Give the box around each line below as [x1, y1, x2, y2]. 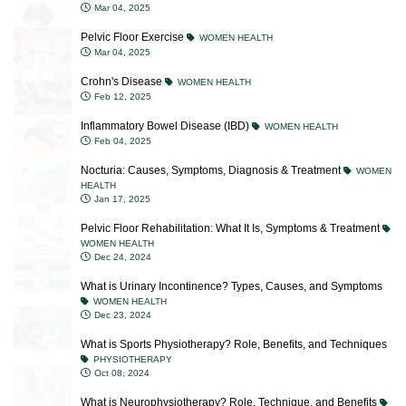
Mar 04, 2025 [92, 18, 150, 28]
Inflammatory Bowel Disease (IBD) [81, 91, 252, 103]
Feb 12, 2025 [92, 63, 151, 72]
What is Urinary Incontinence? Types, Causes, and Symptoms [81, 251, 382, 264]
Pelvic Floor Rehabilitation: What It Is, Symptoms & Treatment [81, 193, 382, 206]
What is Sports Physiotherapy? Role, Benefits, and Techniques [81, 309, 387, 322]
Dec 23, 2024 [92, 281, 151, 291]
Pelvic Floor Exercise [81, 2, 187, 14]
